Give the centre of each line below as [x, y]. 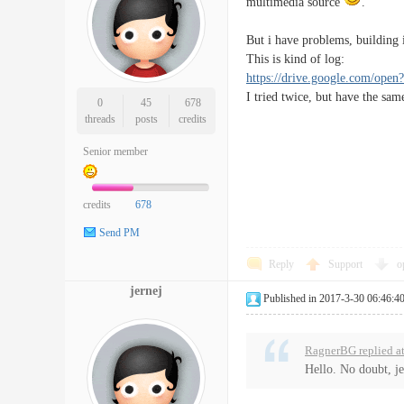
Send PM [119, 233]
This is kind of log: [295, 59]
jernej [146, 291]
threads [100, 119]
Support [347, 264]
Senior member [115, 151]
